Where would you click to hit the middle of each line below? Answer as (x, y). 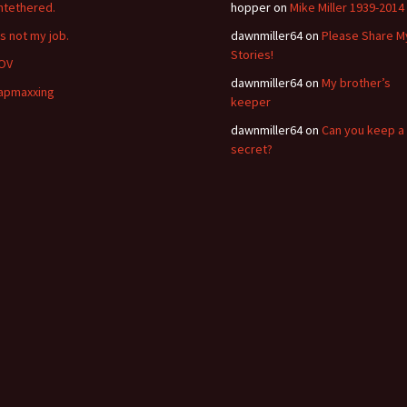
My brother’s (356, 83)
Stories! (252, 55)
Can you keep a (363, 130)
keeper (251, 102)
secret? (252, 149)
